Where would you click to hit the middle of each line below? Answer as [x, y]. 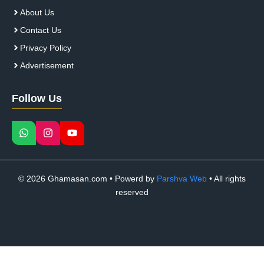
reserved [132, 192]
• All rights [226, 179]
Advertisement [47, 66]
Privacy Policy [46, 48]
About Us [37, 13]
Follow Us [37, 99]
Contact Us [41, 30]
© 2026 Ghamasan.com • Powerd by [88, 179]
